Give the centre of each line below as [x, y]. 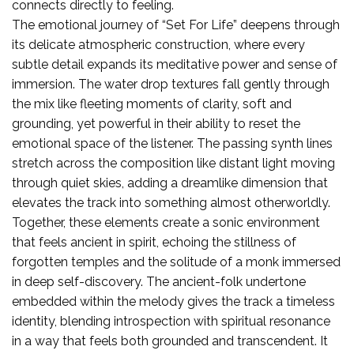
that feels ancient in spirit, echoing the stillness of [154, 242]
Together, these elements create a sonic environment [166, 222]
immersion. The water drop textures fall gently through [171, 84]
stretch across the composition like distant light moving [173, 163]
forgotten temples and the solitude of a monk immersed [176, 262]
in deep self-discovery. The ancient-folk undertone [159, 281]
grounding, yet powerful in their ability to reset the [156, 123]
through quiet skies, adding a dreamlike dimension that [170, 183]
